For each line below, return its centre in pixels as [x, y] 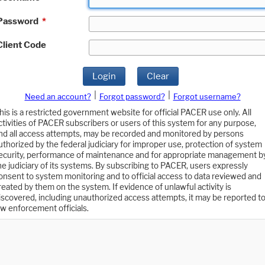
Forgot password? [132, 97]
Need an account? [58, 97]
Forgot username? [207, 97]
